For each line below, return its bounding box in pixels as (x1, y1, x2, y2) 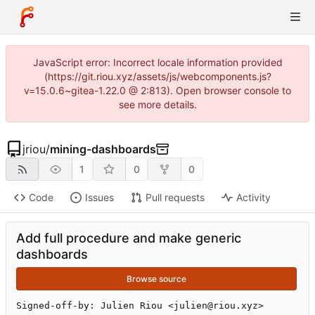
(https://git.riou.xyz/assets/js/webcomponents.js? (44, 70, 271, 82)
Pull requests (145, 191, 205, 204)
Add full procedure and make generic (16, 231, 241, 246)
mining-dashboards (50, 142, 156, 156)
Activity (236, 191, 271, 204)
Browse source (127, 273, 186, 284)
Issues (84, 191, 114, 204)
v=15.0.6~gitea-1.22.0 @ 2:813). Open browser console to (24, 84, 291, 96)
